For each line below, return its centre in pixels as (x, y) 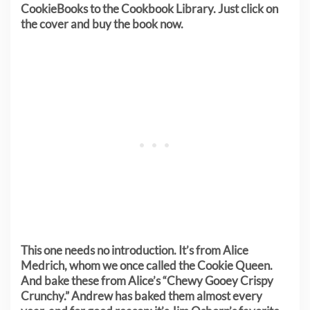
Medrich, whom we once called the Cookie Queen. (147, 266)
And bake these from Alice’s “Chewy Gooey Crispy (147, 281)
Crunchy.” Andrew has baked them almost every (142, 296)
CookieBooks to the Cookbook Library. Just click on (149, 9)
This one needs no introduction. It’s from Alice (135, 250)
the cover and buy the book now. (102, 24)
